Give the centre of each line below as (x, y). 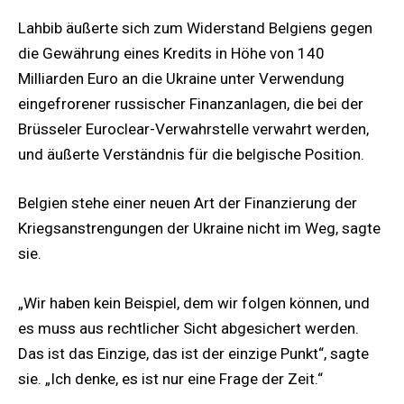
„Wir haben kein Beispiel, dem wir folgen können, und (194, 303)
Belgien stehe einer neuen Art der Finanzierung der (188, 203)
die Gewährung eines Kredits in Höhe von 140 (171, 54)
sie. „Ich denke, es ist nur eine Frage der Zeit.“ (170, 378)
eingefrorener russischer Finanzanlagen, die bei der (191, 104)
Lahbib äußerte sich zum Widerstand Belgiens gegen (195, 28)
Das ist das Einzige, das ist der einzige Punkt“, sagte (193, 353)
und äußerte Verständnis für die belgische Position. (191, 155)
